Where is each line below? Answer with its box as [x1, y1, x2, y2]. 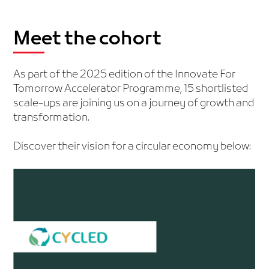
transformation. [13, 110, 89, 125]
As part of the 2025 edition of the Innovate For [13, 67, 236, 82]
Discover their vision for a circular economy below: [13, 139, 252, 154]
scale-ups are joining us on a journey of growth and [13, 96, 255, 110]
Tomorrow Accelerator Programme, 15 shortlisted [13, 82, 249, 96]
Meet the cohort [13, 26, 162, 52]
